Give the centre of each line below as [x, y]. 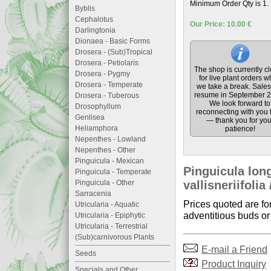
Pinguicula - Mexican [109, 161]
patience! [240, 129]
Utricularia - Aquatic [107, 204]
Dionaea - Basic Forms [113, 41]
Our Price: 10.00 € [221, 24]
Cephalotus [94, 19]
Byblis [85, 8]
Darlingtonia [95, 30]
